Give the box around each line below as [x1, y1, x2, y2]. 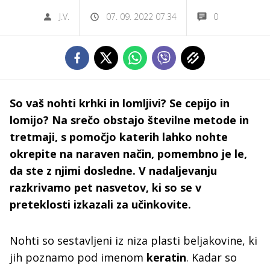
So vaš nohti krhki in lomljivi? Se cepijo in [10, 96, 230, 110]
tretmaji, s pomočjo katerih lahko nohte [10, 130, 228, 144]
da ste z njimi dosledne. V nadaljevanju [10, 163, 217, 178]
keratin [146, 250, 186, 265]
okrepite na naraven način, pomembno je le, [10, 146, 247, 161]
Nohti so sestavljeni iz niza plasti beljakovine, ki [10, 233, 257, 248]
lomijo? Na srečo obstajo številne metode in [10, 113, 249, 127]
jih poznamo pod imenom [10, 250, 146, 265]
